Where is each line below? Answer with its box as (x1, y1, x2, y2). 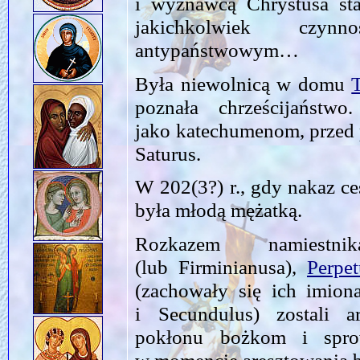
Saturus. (135, 141, 202, 165)
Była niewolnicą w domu (135, 72, 352, 95)
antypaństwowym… (135, 38, 300, 61)
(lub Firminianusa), (135, 255, 307, 278)
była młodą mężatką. (135, 198, 303, 222)
